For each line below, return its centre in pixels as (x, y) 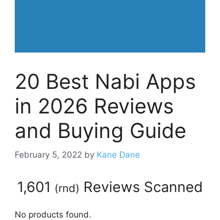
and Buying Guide (100, 131)
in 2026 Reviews (94, 106)
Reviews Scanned (141, 187)
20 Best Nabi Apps (105, 82)
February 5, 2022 (48, 154)
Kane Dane (118, 154)
